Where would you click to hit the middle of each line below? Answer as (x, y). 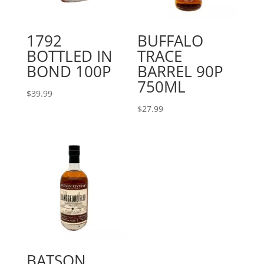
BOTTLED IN (69, 56)
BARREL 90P (180, 71)
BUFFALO (170, 40)
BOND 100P (69, 71)
